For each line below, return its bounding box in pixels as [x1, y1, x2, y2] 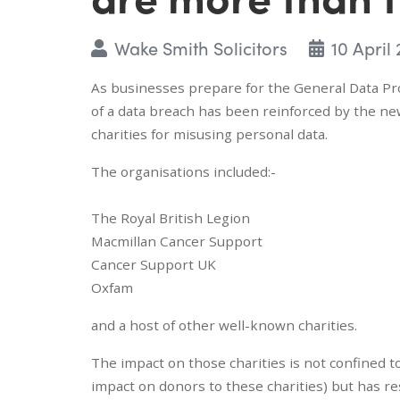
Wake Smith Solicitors [113, 34, 287, 61]
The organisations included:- [91, 162, 276, 180]
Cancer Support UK [91, 254, 216, 273]
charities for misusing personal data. [91, 124, 328, 143]
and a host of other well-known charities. [91, 315, 357, 334]
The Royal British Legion [91, 208, 250, 227]
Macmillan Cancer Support [91, 231, 262, 250]
